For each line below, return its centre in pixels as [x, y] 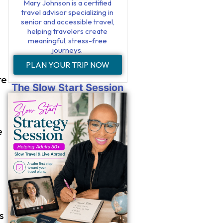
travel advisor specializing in [67, 12]
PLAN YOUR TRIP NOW [67, 65]
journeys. [67, 50]
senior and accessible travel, [67, 22]
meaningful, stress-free [67, 41]
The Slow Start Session [67, 88]
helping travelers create [67, 31]
